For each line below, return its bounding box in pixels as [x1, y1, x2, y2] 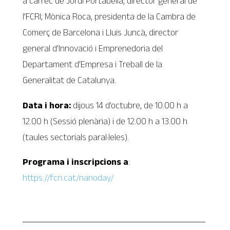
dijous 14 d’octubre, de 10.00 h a [73, 100, 188, 110]
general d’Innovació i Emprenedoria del [23, 43, 163, 54]
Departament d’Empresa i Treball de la [23, 59, 163, 70]
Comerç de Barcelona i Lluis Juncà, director [23, 27, 179, 38]
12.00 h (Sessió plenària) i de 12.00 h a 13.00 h [23, 116, 188, 126]
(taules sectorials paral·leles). [23, 131, 129, 142]
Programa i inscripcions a [23, 157, 129, 167]
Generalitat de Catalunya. [23, 75, 117, 86]
